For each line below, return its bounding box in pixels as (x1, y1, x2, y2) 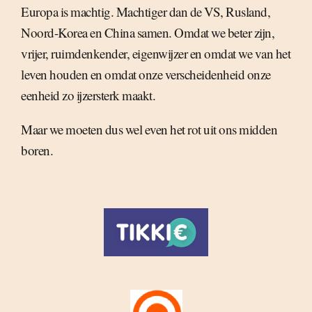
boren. (21, 141, 53, 159)
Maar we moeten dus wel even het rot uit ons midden (21, 120, 277, 138)
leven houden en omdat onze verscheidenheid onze (21, 65, 271, 83)
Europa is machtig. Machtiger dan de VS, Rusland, (21, 2, 270, 20)
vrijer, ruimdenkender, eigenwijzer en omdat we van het (21, 44, 290, 62)
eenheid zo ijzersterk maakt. (21, 86, 155, 104)
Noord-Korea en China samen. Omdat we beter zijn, (21, 23, 274, 41)
